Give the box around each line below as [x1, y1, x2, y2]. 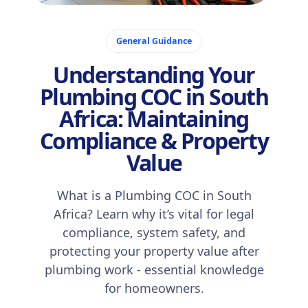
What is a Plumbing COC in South [56, 187, 252, 203]
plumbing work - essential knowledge [44, 261, 264, 278]
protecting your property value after [49, 243, 259, 259]
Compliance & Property [39, 126, 269, 155]
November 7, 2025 [69, 17, 142, 27]
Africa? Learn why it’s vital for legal [54, 206, 254, 222]
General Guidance [116, 35, 192, 47]
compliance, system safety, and [63, 224, 245, 241]
